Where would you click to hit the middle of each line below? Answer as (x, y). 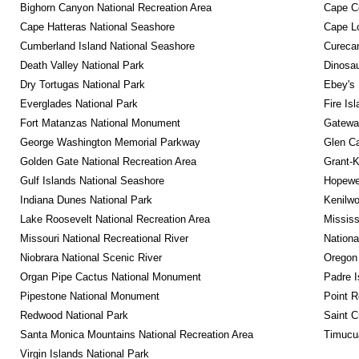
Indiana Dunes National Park (86, 200)
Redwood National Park (74, 315)
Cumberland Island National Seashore (107, 46)
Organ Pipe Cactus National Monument (110, 277)
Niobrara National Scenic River (91, 258)
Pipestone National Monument (89, 296)
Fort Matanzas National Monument (100, 123)
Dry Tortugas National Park (82, 85)
